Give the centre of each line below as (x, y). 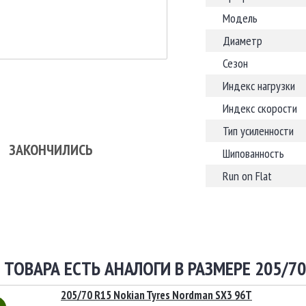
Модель (240, 18)
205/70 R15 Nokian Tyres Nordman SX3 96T (156, 295)
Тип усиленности (258, 131)
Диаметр (242, 41)
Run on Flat (247, 176)
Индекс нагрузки (259, 86)
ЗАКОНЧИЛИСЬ (51, 149)
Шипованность (253, 153)
